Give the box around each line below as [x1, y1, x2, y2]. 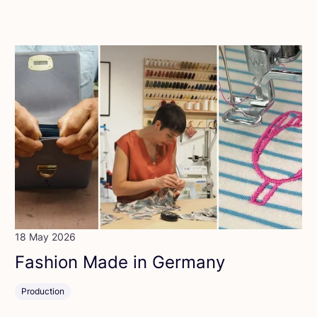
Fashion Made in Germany [15, 252, 226, 273]
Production [21, 286, 65, 297]
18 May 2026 [15, 231, 76, 243]
